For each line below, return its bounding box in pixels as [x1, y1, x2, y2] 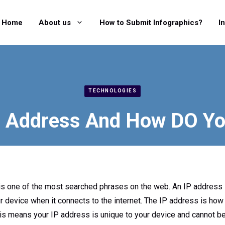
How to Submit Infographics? [99, 18, 202, 27]
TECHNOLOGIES [88, 88, 137, 94]
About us [39, 18, 71, 27]
